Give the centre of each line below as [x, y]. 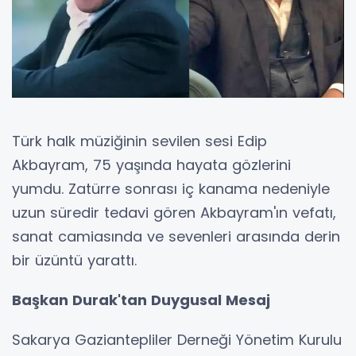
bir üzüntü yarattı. [74, 261]
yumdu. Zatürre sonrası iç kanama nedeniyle [171, 189]
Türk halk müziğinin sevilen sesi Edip [139, 141]
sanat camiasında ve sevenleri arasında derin [176, 237]
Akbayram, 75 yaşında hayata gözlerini [151, 165]
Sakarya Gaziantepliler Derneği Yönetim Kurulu [177, 340]
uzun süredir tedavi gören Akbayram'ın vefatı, [174, 213]
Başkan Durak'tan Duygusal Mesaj [141, 300]
